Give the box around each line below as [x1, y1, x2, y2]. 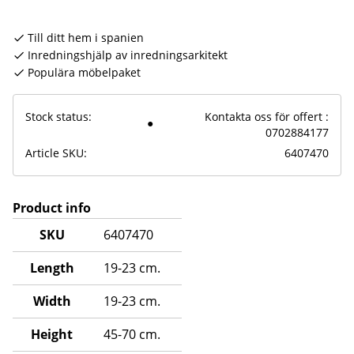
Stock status [25, 108, 88, 124]
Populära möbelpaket [28, 64, 141, 80]
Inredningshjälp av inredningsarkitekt [28, 47, 228, 62]
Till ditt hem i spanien [28, 29, 144, 45]
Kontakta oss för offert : [204, 108, 329, 124]
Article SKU [25, 145, 84, 160]
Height [31, 325, 73, 343]
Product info [13, 198, 91, 217]
